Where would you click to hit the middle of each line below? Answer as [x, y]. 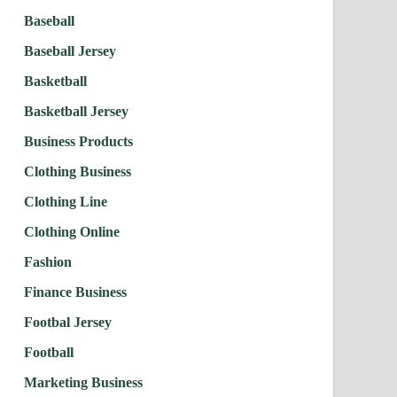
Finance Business [75, 292]
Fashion [47, 261]
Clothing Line [65, 201]
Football [48, 352]
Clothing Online [71, 231]
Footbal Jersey [67, 322]
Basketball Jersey [76, 111]
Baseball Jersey [70, 51]
